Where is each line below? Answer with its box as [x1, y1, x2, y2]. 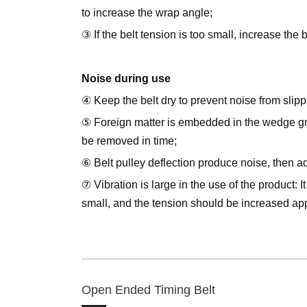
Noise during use [82, 73, 171, 84]
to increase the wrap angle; [82, 7, 212, 19]
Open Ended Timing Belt [82, 283, 215, 297]
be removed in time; [82, 135, 177, 147]
